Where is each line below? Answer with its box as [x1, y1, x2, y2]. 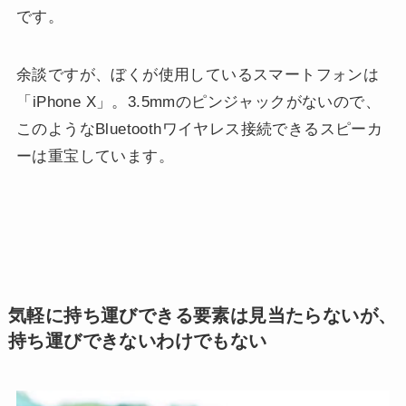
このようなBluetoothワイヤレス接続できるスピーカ [15, 121, 383, 139]
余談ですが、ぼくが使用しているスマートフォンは [15, 66, 380, 84]
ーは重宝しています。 [15, 148, 174, 166]
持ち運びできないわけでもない [7, 330, 267, 351]
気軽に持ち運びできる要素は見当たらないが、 [7, 304, 397, 325]
